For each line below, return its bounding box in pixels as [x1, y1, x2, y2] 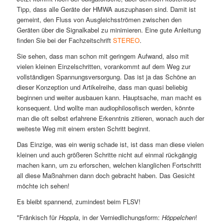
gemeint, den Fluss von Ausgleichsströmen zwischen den [16, 15, 182, 25]
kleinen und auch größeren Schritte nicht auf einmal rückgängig [16, 150, 197, 160]
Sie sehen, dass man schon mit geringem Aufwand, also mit [16, 51, 189, 61]
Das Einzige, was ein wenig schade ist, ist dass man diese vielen [16, 140, 204, 149]
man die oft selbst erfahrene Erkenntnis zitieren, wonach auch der [16, 113, 204, 123]
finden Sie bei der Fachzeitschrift [16, 36, 113, 45]
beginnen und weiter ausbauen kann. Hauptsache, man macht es [16, 93, 202, 103]
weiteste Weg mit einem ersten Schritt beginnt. [16, 124, 150, 134]
